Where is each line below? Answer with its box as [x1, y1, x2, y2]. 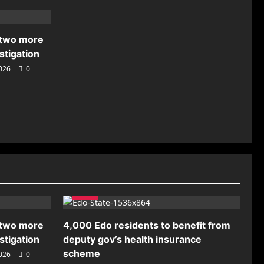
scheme [63, 247, 100, 260]
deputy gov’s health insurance [63, 233, 202, 246]
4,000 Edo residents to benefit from [63, 219, 230, 232]
